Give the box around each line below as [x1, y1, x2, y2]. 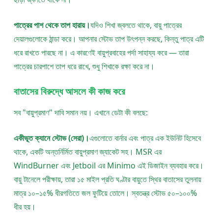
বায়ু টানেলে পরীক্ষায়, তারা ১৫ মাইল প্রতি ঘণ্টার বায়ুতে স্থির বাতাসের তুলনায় [14, 174, 201, 185]
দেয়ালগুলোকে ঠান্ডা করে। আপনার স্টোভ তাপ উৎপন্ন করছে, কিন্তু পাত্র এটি [14, 33, 204, 45]
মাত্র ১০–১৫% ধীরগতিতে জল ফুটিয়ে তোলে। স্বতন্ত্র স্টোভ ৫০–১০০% [14, 188, 197, 199]
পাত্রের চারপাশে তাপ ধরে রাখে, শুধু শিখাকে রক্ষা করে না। [14, 61, 155, 72]
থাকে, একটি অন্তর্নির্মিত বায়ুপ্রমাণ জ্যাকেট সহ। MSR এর [14, 146, 162, 158]
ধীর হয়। [14, 201, 36, 213]
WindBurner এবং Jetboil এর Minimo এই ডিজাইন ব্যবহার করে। [14, 160, 204, 171]
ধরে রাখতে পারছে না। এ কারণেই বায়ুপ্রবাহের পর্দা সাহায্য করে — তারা [14, 47, 189, 58]
